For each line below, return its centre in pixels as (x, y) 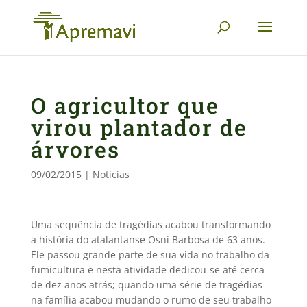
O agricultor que (125, 105)
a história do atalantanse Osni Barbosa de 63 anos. (148, 240)
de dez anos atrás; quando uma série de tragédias (146, 285)
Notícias (111, 174)
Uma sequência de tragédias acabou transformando (150, 224)
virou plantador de (139, 127)
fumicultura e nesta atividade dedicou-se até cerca (147, 270)
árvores (75, 149)
